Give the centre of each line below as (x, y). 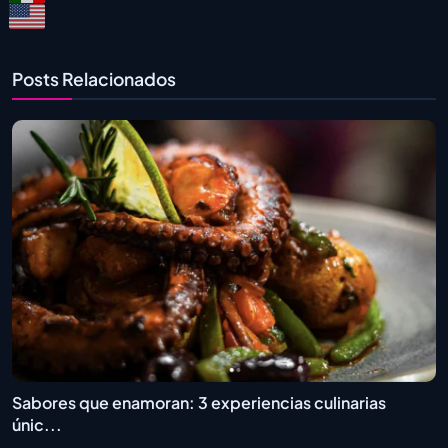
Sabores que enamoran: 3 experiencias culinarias (199, 403)
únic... (37, 425)
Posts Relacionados (94, 78)
